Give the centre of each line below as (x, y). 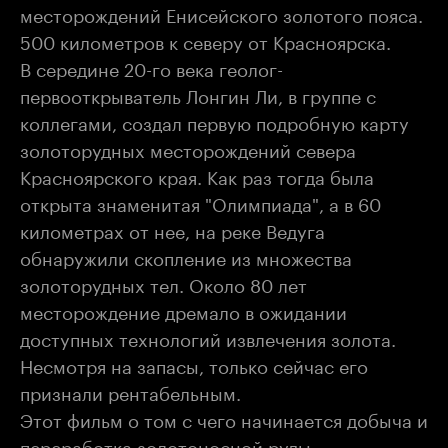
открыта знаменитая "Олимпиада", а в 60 (200, 201)
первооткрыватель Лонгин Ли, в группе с (198, 93)
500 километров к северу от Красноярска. (205, 39)
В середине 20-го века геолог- (151, 66)
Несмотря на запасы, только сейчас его (194, 363)
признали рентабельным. (130, 390)
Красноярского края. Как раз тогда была (197, 174)
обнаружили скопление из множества (186, 255)
